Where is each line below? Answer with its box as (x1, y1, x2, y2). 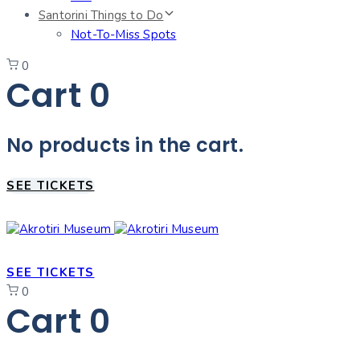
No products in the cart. (6, 132, 243, 158)
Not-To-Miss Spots (71, 27, 177, 43)
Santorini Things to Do (39, 7, 164, 23)
